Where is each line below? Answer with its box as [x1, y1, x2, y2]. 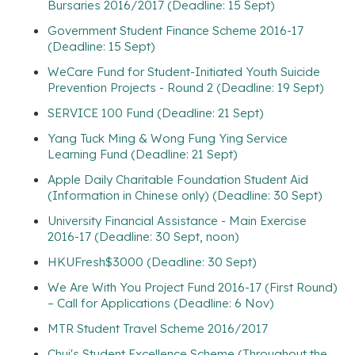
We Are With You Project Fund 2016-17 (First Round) [48, 279, 338, 295]
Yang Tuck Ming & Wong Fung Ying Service [48, 130, 288, 146]
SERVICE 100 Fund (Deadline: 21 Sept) [48, 105, 264, 120]
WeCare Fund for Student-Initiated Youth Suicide [48, 63, 320, 79]
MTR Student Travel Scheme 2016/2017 [48, 320, 268, 336]
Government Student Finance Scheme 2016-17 [48, 22, 303, 38]
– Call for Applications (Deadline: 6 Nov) [48, 295, 274, 311]
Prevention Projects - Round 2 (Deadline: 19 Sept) [48, 79, 324, 95]
